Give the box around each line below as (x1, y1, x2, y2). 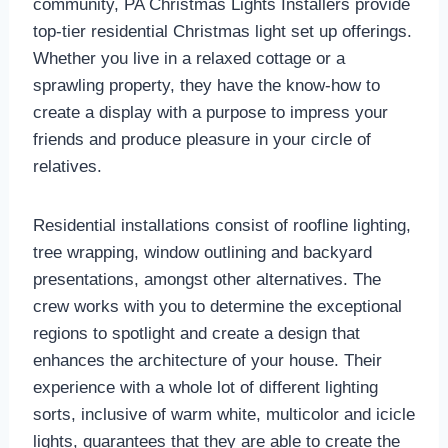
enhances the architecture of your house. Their (32, 351, 382, 371)
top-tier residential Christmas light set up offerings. (32, 22, 412, 42)
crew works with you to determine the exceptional (32, 297, 402, 317)
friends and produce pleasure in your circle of (32, 130, 371, 150)
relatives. (32, 157, 102, 177)
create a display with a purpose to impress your (32, 103, 388, 123)
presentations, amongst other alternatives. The (32, 270, 381, 290)
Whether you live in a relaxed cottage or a (32, 49, 345, 69)
